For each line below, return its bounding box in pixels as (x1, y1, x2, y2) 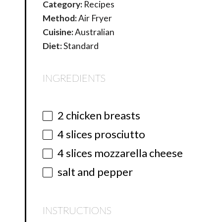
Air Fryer (78, 13, 112, 24)
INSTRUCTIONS (43, 204, 112, 217)
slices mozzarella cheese (64, 146, 183, 160)
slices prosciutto (64, 127, 146, 141)
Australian (75, 27, 115, 38)
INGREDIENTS (43, 72, 106, 84)
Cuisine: (43, 27, 74, 38)
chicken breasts (64, 109, 141, 122)
